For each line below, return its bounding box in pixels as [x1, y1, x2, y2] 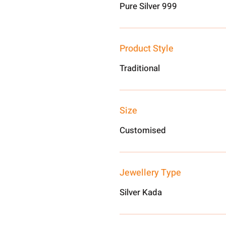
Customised [120, 124, 166, 137]
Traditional [120, 62, 160, 75]
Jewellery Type [120, 166, 182, 180]
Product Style [120, 42, 174, 55]
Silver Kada [120, 186, 162, 199]
